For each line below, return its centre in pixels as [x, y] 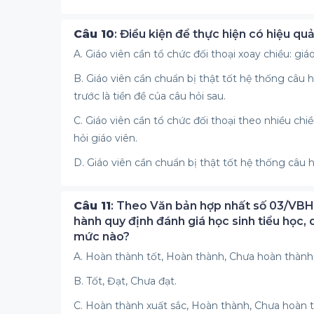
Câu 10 [94, 34]
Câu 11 [92, 206]
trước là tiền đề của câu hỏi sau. [150, 96]
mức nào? [102, 237]
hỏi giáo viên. [105, 138]
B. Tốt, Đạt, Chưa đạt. [125, 281]
